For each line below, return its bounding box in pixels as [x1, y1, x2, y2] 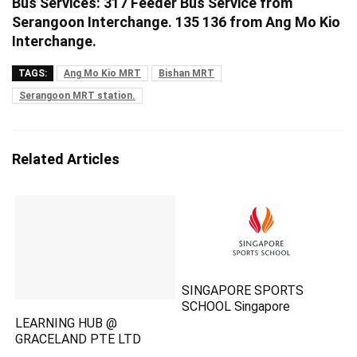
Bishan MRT [159, 68, 214, 79]
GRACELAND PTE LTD [15, 331, 142, 347]
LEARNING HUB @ [15, 316, 118, 331]
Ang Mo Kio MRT [64, 68, 141, 79]
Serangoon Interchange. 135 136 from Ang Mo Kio [12, 14, 340, 30]
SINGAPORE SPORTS [182, 283, 304, 298]
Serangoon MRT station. [19, 90, 135, 101]
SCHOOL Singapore [182, 299, 291, 314]
